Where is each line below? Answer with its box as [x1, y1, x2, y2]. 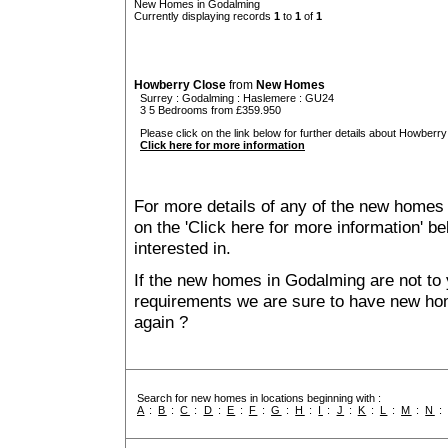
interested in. [134, 238, 231, 259]
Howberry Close [134, 78, 226, 93]
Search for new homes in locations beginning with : [137, 392, 381, 404]
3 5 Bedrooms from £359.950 [134, 104, 281, 117]
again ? [134, 312, 188, 333]
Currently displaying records [134, 10, 274, 23]
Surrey [140, 92, 173, 105]
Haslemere [243, 92, 296, 105]
